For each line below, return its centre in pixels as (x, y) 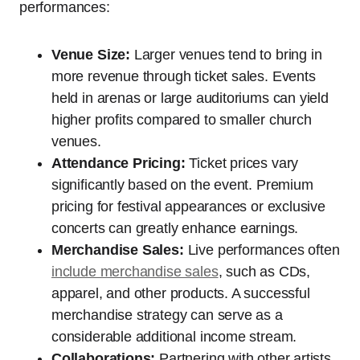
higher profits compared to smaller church (182, 120)
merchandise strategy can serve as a (167, 315)
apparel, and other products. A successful (181, 294)
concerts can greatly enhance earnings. (175, 229)
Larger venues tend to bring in (226, 55)
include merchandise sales (135, 272)
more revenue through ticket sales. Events (184, 77)
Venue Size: (91, 55)
